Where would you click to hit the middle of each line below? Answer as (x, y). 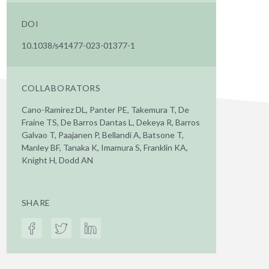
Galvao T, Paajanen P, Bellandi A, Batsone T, (102, 135)
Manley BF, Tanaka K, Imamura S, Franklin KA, (104, 147)
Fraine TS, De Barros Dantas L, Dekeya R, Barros (110, 122)
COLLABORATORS (61, 88)
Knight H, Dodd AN (57, 160)
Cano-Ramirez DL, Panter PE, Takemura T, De (105, 110)
